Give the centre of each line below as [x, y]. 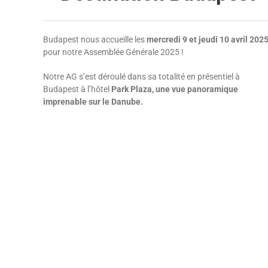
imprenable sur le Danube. [93, 102]
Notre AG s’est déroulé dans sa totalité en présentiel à [141, 77]
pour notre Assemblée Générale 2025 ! [113, 52]
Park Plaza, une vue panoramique [175, 89]
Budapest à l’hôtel [77, 89]
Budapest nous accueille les [95, 39]
